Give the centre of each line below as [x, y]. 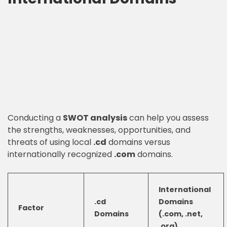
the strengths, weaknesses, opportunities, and [99, 130]
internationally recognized [61, 154]
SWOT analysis [95, 118]
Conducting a [35, 118]
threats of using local [50, 142]
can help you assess [168, 118]
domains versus [138, 142]
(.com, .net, [181, 214]
